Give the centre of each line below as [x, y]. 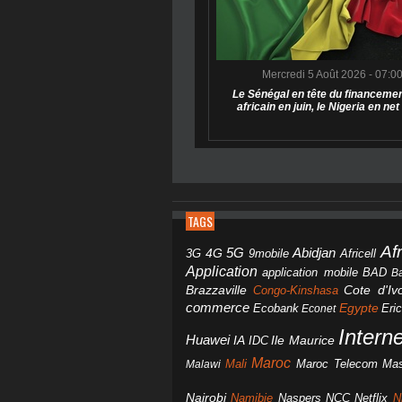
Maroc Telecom [336, 364]
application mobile [310, 273]
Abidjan [315, 253]
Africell [358, 254]
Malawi [203, 365]
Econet [319, 309]
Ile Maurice [303, 341]
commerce [218, 308]
